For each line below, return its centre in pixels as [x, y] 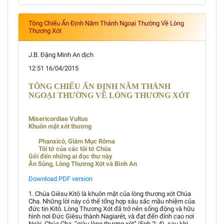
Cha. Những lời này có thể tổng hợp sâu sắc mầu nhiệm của [112, 201]
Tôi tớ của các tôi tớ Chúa [75, 149]
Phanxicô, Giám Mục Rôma [77, 141]
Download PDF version [60, 179]
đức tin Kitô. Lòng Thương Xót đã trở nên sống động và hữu [111, 209]
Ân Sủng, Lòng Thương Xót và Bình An [83, 164]
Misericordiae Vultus [58, 119]
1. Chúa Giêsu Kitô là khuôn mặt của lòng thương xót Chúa [110, 194]
